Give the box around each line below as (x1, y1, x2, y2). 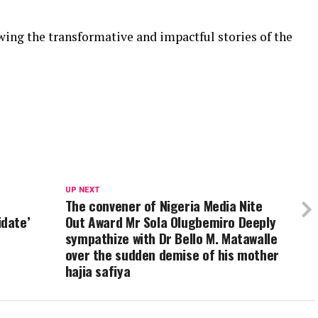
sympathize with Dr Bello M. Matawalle (65, 228, 278, 249)
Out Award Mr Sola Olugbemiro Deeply (65, 212, 276, 233)
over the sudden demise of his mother (65, 244, 279, 265)
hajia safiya (65, 261, 131, 282)
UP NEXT (65, 185, 99, 195)
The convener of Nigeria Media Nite (65, 195, 263, 216)
